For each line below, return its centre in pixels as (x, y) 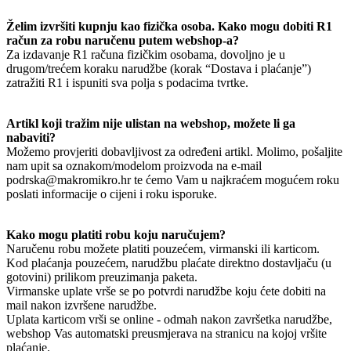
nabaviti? (31, 137)
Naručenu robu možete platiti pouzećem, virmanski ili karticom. (165, 248)
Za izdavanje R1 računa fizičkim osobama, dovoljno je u (146, 54)
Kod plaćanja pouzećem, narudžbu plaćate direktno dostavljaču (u (169, 262)
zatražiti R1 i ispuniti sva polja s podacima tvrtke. (127, 82)
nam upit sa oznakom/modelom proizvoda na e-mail (134, 165)
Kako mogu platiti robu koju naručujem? (116, 234)
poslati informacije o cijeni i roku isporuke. (112, 194)
